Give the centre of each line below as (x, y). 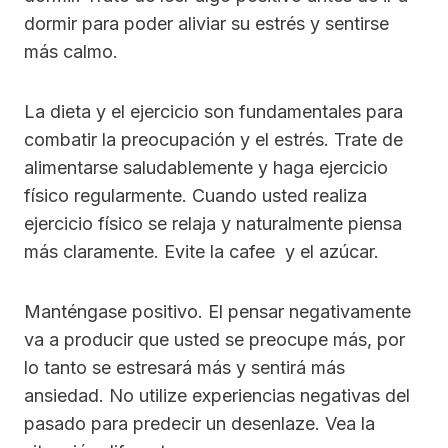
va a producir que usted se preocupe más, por (214, 340)
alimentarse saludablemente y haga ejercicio (206, 168)
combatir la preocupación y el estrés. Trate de (213, 140)
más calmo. (71, 52)
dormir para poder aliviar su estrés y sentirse (206, 24)
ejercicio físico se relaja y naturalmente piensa (213, 224)
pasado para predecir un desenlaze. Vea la (199, 424)
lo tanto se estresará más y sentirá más (184, 368)
